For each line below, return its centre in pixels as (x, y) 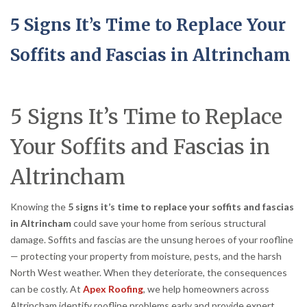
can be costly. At (47, 289)
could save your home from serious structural (169, 223)
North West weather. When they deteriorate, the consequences (149, 272)
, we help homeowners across (206, 289)
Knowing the (39, 207)
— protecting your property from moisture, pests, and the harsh (146, 256)
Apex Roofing (113, 289)
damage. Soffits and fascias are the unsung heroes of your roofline (152, 240)
